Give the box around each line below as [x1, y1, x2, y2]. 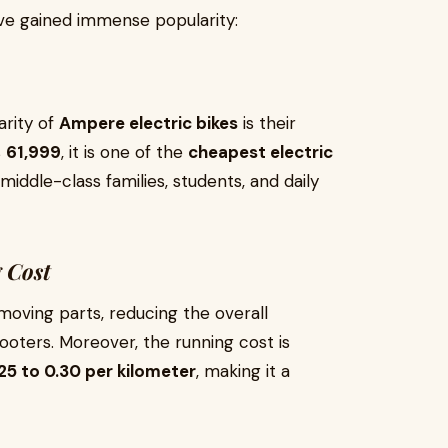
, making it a [196, 360, 290, 382]
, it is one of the [61, 141, 188, 163]
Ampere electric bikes [59, 112, 238, 134]
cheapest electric [188, 141, 333, 163]
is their [238, 112, 296, 134]
